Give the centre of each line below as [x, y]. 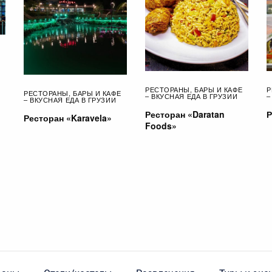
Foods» [161, 125]
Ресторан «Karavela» [68, 118]
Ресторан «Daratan [185, 114]
